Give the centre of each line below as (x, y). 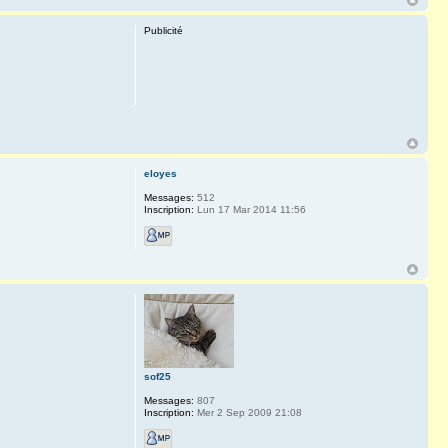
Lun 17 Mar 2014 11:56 (249, 209)
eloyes (160, 173)
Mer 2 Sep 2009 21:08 (247, 413)
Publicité (163, 30)
